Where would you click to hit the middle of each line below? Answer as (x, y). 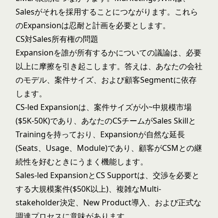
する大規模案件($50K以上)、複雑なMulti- (88, 189)
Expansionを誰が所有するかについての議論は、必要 (109, 53)
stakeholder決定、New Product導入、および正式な (109, 202)
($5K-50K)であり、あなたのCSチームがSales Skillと (106, 121)
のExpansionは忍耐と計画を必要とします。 (93, 25)
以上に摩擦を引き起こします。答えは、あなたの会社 (109, 66)
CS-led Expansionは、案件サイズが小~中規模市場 (104, 107)
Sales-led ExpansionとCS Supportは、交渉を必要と (108, 175)
